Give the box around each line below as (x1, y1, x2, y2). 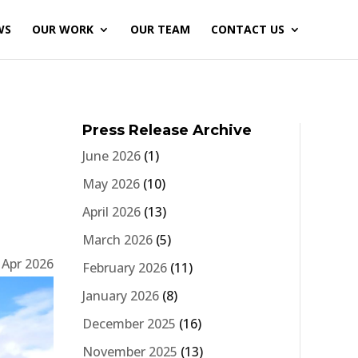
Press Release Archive (82, 121, 252, 139)
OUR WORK (32, 22, 93, 37)
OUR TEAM (130, 22, 190, 37)
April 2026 (82, 202, 141, 221)
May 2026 (82, 174, 140, 193)
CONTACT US (211, 22, 284, 37)
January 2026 (82, 286, 159, 304)
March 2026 (82, 230, 153, 249)
